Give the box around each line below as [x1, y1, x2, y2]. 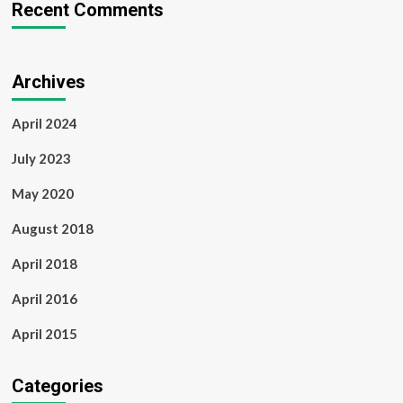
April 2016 [11, 291, 77, 308]
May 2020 [11, 185, 74, 202]
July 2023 [11, 150, 71, 167]
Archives [11, 71, 85, 94]
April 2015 [11, 326, 77, 343]
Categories [11, 375, 103, 398]
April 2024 [11, 115, 77, 132]
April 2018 [11, 255, 77, 273]
